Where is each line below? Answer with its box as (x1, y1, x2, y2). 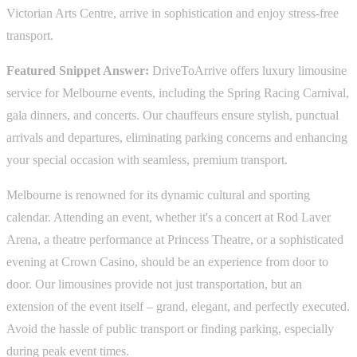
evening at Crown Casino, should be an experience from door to (6, 255, 328, 269)
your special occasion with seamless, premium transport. (6, 153, 288, 167)
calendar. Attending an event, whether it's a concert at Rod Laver (6, 210, 331, 225)
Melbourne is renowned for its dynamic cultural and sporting (6, 188, 310, 202)
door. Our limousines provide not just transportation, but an (6, 277, 302, 292)
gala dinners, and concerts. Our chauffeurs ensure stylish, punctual (6, 108, 339, 123)
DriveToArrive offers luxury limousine (149, 64, 347, 78)
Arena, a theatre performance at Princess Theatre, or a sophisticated (6, 233, 343, 247)
